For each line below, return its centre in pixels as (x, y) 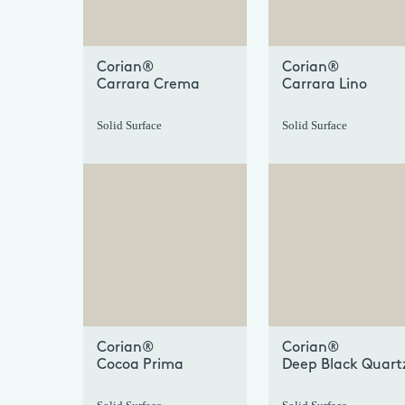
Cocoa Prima (140, 365)
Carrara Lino (325, 85)
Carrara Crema (148, 85)
